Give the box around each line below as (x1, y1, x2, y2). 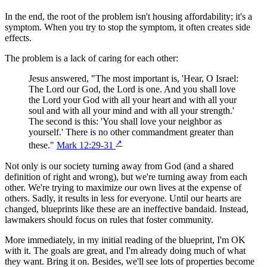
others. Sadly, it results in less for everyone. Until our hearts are (5, 193, 241, 203)
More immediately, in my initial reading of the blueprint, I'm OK (5, 234, 246, 245)
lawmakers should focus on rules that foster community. (5, 214, 213, 225)
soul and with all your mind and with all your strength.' (29, 105, 234, 116)
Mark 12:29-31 (57, 140, 113, 151)
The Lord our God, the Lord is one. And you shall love (29, 84, 235, 95)
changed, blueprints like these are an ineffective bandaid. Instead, (5, 203, 249, 214)
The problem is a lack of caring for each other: (5, 53, 178, 64)
